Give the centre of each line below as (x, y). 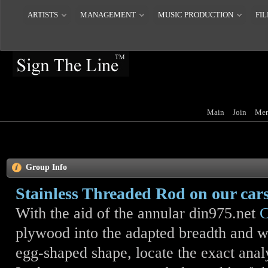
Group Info (46, 167)
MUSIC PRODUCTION (195, 15)
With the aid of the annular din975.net (138, 213)
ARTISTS (42, 15)
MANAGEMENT (108, 15)
